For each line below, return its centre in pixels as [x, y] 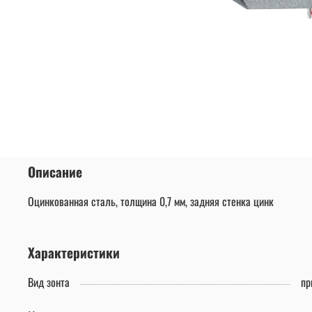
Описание [55, 172]
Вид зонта [49, 282]
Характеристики [74, 253]
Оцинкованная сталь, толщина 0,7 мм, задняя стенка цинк [151, 202]
